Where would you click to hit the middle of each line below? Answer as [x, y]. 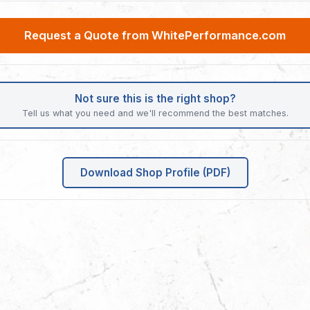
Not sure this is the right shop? [155, 98]
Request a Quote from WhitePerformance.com [155, 35]
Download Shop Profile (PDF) [155, 172]
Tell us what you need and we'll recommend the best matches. [155, 113]
